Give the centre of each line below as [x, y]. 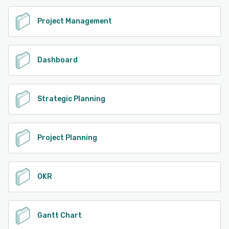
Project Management [75, 21]
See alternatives [52, 6]
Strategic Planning [71, 99]
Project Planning [67, 138]
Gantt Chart [60, 215]
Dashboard [58, 60]
